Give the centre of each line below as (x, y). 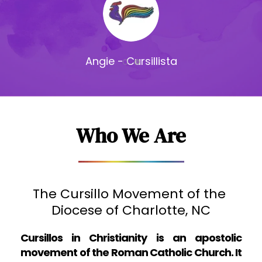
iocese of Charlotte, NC (136, 210)
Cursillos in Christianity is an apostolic (131, 237)
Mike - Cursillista (131, 74)
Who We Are (131, 135)
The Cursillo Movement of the (129, 194)
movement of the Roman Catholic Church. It (131, 252)
